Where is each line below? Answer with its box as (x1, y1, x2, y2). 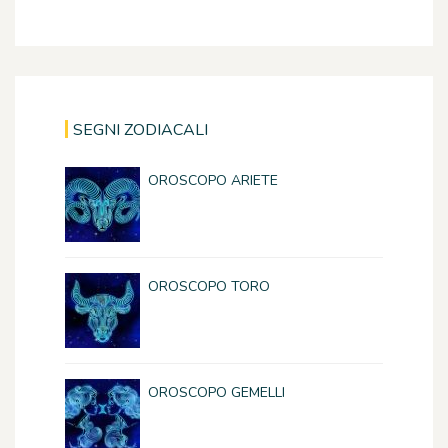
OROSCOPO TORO (148, 277, 270, 297)
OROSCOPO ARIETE (148, 171, 278, 191)
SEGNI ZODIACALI (73, 119, 208, 142)
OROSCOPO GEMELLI (148, 383, 285, 403)
